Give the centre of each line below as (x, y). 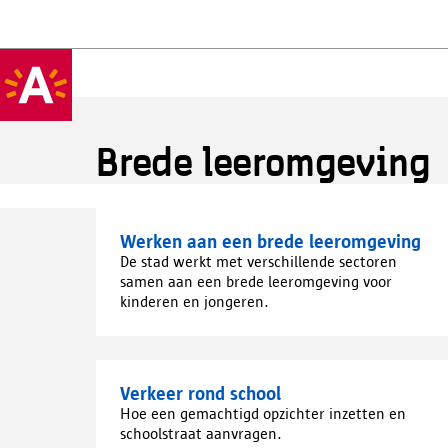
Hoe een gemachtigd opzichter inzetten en (263, 413)
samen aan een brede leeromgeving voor (256, 281)
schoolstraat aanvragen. (201, 433)
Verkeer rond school (200, 393)
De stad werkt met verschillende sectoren (258, 261)
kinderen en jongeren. (194, 301)
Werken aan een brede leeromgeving (270, 241)
